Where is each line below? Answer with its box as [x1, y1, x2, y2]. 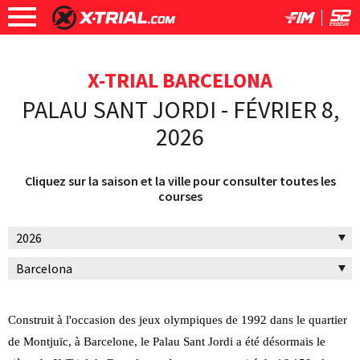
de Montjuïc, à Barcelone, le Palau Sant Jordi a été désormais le [8, 335, 325, 348]
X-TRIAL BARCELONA [88, 67, 272, 93]
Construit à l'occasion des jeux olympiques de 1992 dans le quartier [8, 313, 347, 326]
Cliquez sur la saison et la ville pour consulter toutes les [24, 173, 336, 189]
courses [157, 188, 202, 204]
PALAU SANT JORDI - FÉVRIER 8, [21, 94, 339, 125]
